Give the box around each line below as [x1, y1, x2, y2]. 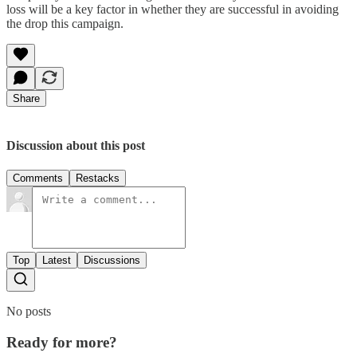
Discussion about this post [6, 138, 145, 152]
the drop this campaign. [6, 16, 124, 30]
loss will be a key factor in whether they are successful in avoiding [6, 2, 339, 16]
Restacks [76, 171, 120, 184]
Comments [13, 171, 63, 184]
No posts [6, 304, 51, 318]
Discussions [84, 253, 140, 266]
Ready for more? [6, 333, 117, 351]
